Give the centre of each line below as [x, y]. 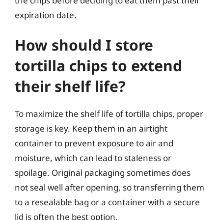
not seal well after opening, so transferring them [110, 187]
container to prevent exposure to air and [94, 143]
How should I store [84, 45]
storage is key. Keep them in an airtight [91, 128]
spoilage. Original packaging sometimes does [103, 173]
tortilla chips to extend [98, 66]
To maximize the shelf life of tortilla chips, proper [109, 114]
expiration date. [46, 15]
